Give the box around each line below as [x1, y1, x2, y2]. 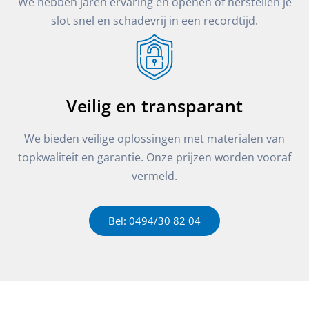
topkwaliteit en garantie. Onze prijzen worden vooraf [18, 148, 291, 165]
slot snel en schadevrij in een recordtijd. [51, 12, 258, 28]
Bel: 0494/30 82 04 [108, 213, 201, 228]
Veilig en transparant [66, 93, 243, 117]
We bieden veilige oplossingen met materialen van [24, 130, 285, 146]
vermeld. [132, 167, 177, 183]
